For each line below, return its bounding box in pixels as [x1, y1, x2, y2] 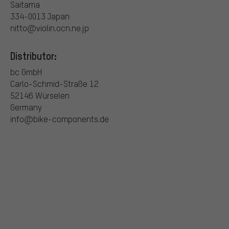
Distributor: [10, 49, 57, 63]
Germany [10, 102, 42, 113]
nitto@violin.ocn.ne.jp [10, 22, 89, 34]
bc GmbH [10, 66, 42, 78]
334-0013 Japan [10, 11, 70, 22]
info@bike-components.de [10, 113, 109, 125]
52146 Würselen [10, 90, 70, 101]
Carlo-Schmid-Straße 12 [10, 78, 99, 89]
